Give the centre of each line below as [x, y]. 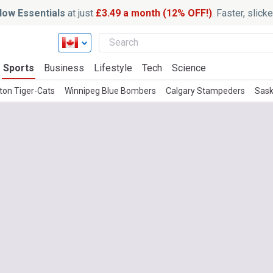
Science [189, 68]
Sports [19, 68]
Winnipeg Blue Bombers [110, 91]
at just [80, 13]
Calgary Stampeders [205, 91]
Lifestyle [113, 68]
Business [64, 68]
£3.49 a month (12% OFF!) [154, 13]
